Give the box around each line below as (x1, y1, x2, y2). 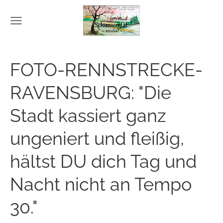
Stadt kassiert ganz (10, 105, 166, 126)
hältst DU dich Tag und (10, 151, 197, 172)
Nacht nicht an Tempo (10, 174, 192, 195)
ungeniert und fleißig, (10, 128, 184, 149)
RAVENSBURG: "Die (10, 82, 171, 103)
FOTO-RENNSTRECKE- (10, 59, 203, 80)
